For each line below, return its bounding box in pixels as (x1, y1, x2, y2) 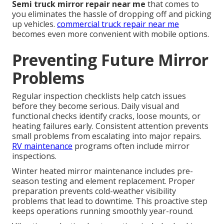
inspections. (12, 150, 56, 161)
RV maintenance (12, 140, 72, 151)
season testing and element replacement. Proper (12, 175, 195, 186)
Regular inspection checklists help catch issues (12, 90, 186, 101)
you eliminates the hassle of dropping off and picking (12, 8, 211, 19)
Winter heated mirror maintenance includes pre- (12, 165, 193, 176)
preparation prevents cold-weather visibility (12, 185, 176, 196)
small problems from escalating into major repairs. (12, 130, 201, 141)
